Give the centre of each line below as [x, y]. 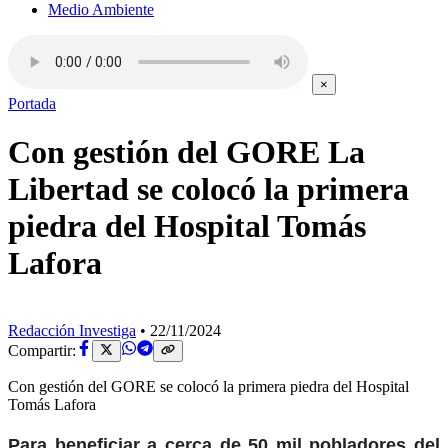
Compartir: [42, 351]
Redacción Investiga [72, 330]
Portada [32, 103]
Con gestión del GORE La [186, 152]
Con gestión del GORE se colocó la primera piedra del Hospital [208, 387]
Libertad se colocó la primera [208, 189]
